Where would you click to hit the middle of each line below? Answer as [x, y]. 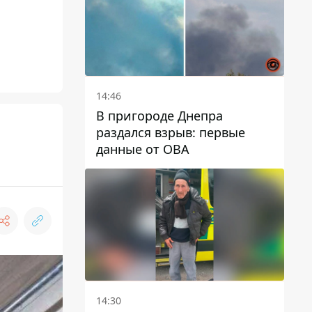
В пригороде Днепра [159, 116]
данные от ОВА [143, 149]
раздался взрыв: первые [171, 133]
